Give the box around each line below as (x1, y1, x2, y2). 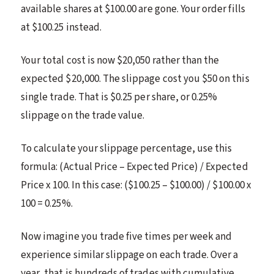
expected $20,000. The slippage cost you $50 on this (21, 71, 250, 86)
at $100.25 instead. (21, 20, 102, 35)
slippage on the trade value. (21, 108, 145, 123)
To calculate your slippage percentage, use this (21, 141, 232, 156)
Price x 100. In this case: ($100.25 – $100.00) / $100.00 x (21, 177, 251, 193)
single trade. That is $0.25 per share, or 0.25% (21, 89, 218, 105)
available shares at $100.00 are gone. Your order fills (21, 1, 245, 17)
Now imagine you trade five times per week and (21, 229, 232, 244)
